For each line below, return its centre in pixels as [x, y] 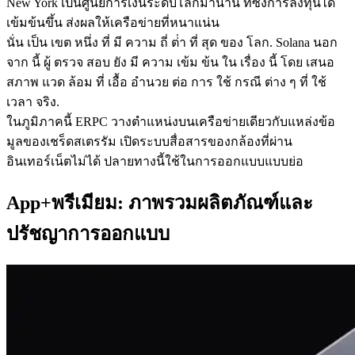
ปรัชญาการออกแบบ [88, 233]
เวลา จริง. [33, 101]
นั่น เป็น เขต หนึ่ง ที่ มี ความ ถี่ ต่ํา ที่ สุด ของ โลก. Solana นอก [172, 42]
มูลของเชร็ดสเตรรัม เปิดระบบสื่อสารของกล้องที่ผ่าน [149, 141]
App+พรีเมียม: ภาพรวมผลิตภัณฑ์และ [160, 202]
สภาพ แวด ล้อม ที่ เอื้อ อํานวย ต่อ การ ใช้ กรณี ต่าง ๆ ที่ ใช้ [166, 82]
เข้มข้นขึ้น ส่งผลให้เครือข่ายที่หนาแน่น [113, 22]
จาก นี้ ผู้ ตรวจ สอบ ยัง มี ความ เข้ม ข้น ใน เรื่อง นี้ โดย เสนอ [170, 62]
